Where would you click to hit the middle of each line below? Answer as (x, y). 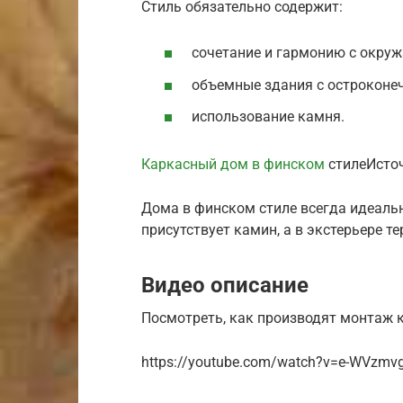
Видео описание (225, 285)
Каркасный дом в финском (233, 164)
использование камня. (268, 116)
